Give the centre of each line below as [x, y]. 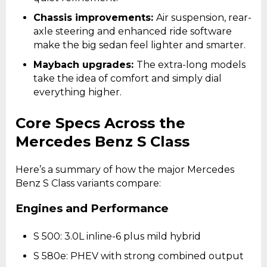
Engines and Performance [92, 208]
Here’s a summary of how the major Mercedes [125, 169]
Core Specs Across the [100, 123]
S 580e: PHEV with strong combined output [139, 256]
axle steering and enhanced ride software [133, 31]
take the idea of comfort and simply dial [128, 78]
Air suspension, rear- [204, 17]
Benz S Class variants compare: [88, 183]
